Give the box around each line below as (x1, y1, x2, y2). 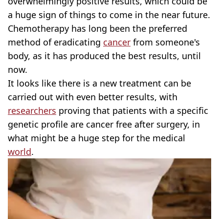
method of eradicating (8, 36, 103, 48)
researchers (8, 105, 56, 116)
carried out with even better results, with (8, 91, 177, 103)
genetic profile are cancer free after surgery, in (8, 118, 200, 130)
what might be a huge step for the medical (8, 132, 185, 144)
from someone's (131, 36, 200, 48)
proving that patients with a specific (56, 105, 208, 116)
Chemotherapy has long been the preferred (8, 22, 187, 34)
